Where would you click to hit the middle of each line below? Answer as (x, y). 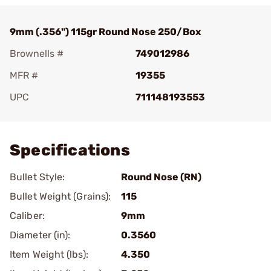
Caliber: (27, 216)
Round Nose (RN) (161, 177)
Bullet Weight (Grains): (60, 196)
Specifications (70, 150)
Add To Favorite (62, 114)
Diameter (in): (40, 235)
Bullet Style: (38, 177)
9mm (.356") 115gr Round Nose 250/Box (105, 32)
